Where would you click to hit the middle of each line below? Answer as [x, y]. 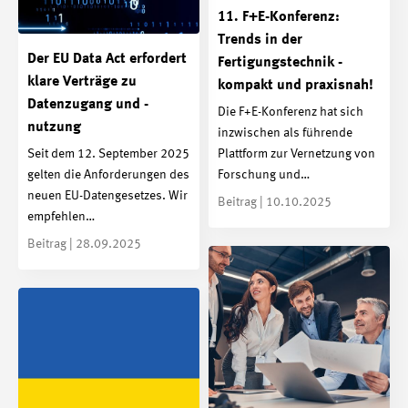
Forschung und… [264, 175]
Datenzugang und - [88, 104]
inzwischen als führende [285, 133]
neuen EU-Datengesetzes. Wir [107, 196]
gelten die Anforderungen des [108, 175]
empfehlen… [61, 217]
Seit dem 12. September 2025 [108, 154]
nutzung [54, 127]
